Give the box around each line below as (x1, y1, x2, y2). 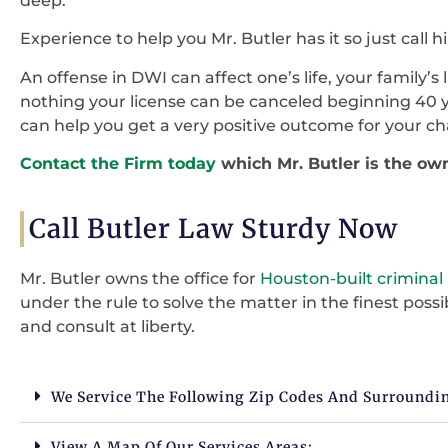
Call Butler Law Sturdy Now (29, 211, 398, 245)
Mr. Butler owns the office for (20, 268, 260, 288)
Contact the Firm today (20, 154, 216, 174)
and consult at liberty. (20, 316, 199, 336)
